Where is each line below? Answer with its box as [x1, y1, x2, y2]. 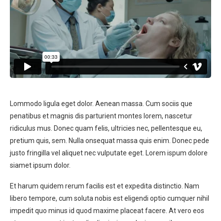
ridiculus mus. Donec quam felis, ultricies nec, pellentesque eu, [10, 124, 202, 133]
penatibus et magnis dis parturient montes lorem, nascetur [10, 112, 192, 120]
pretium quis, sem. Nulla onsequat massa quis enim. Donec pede [10, 137, 209, 145]
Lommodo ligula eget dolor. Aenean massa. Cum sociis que [10, 100, 192, 108]
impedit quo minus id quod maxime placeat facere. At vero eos [10, 207, 204, 215]
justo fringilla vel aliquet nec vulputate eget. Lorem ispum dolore [10, 149, 208, 157]
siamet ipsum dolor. [10, 161, 71, 170]
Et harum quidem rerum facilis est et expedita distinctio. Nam [10, 182, 199, 190]
